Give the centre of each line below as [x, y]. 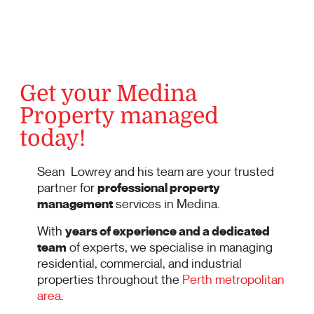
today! [53, 139]
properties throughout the [110, 280]
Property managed [119, 116]
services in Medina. [166, 204]
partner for [67, 188]
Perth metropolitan [233, 280]
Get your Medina [108, 94]
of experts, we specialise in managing [170, 248]
